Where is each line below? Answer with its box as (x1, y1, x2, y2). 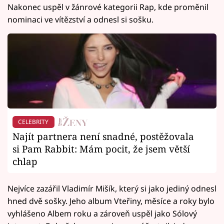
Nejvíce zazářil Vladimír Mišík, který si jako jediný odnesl (7, 183, 216, 194)
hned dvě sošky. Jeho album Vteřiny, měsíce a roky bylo (7, 195, 214, 206)
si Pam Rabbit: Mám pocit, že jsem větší (12, 142, 190, 155)
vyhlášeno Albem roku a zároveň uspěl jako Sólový (7, 208, 197, 219)
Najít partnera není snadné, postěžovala (12, 130, 194, 142)
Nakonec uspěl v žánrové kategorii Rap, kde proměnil (7, 1, 208, 13)
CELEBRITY (18, 117, 49, 126)
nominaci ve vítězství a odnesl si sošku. (7, 14, 153, 25)
